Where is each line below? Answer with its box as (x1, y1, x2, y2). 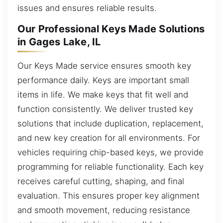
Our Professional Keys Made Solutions (17, 23, 205, 35)
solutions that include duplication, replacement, (17, 118, 204, 128)
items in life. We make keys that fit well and (17, 89, 188, 100)
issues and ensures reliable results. (17, 2, 157, 13)
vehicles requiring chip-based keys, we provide (17, 147, 204, 157)
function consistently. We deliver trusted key (17, 104, 193, 114)
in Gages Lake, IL (17, 36, 101, 48)
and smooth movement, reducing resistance (17, 205, 190, 215)
